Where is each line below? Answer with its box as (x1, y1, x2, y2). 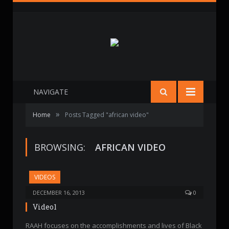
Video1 (33, 202, 57, 212)
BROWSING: (34, 141, 88, 153)
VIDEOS (34, 173, 55, 181)
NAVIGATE (33, 87, 68, 97)
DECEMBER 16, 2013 (33, 189, 85, 196)
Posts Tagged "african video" (65, 110, 149, 119)
